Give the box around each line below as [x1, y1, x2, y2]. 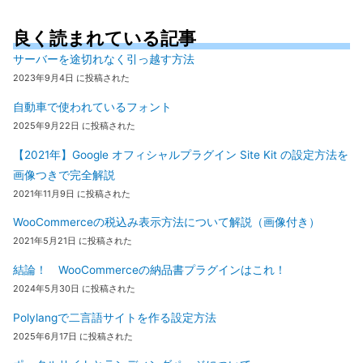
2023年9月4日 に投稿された [13, 72, 130, 84]
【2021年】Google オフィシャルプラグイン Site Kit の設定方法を [13, 147, 348, 161]
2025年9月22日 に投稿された [13, 120, 135, 132]
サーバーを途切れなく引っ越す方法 [13, 53, 194, 66]
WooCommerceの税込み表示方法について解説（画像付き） [13, 216, 320, 229]
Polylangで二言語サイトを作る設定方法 [13, 310, 216, 324]
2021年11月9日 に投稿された [13, 187, 130, 199]
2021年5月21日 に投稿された [13, 235, 132, 247]
